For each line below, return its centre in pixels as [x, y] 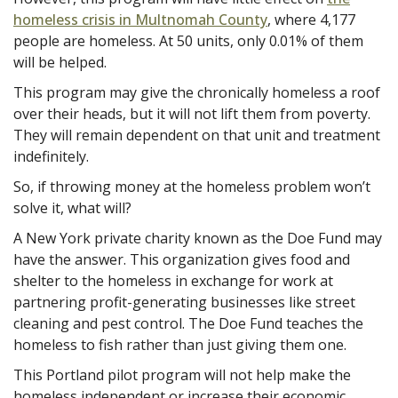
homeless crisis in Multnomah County [140, 19]
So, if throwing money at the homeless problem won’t [192, 186]
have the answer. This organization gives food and [182, 259]
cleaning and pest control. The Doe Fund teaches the [188, 323]
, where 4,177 [311, 19]
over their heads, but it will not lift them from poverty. [192, 113]
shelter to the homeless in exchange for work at [173, 280]
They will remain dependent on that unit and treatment [197, 135]
